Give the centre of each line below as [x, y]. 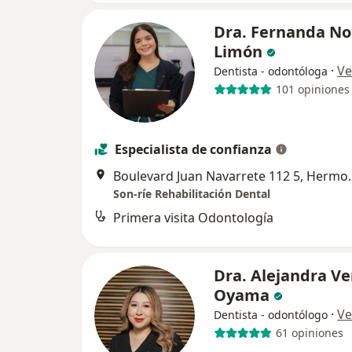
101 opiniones [312, 90]
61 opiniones [309, 333]
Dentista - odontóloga [271, 71]
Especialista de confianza [193, 149]
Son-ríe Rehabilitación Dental [192, 193]
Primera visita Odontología [193, 217]
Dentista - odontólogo [271, 314]
